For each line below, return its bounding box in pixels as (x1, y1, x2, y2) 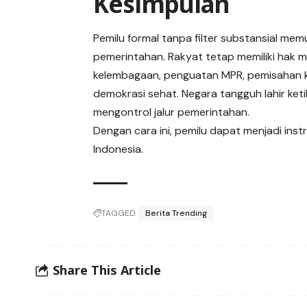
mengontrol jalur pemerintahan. (93, 104, 250, 119)
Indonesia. (93, 141, 144, 156)
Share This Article (53, 262, 161, 279)
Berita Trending (145, 207, 208, 219)
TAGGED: (101, 207, 137, 219)
